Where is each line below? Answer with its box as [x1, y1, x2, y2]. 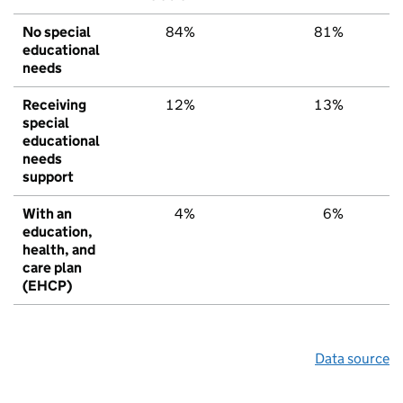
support [22, 167, 74, 185]
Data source [315, 349, 390, 367]
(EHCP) [22, 276, 72, 294]
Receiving [22, 95, 86, 113]
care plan [22, 258, 82, 276]
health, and [22, 240, 95, 258]
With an [22, 204, 72, 222]
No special [22, 22, 91, 40]
